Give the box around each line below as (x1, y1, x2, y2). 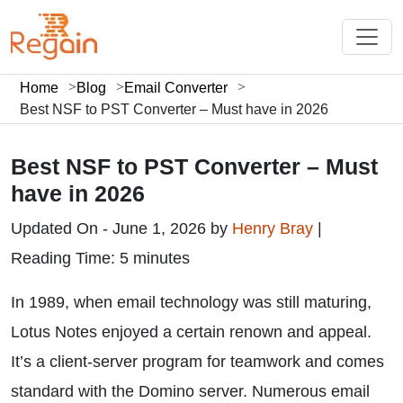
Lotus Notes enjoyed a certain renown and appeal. (11, 323, 372, 341)
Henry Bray (232, 219, 318, 237)
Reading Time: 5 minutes (11, 249, 190, 267)
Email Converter (124, 80, 228, 95)
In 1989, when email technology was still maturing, (11, 293, 372, 311)
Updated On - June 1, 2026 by (11, 219, 232, 237)
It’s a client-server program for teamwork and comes (11, 353, 384, 371)
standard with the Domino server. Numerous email (11, 382, 370, 400)
